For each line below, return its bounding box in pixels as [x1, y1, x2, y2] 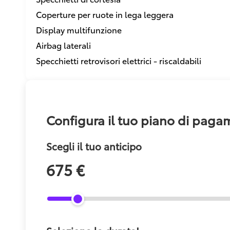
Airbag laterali [36, 39, 91, 51]
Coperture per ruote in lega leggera [36, 8, 174, 20]
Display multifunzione [36, 23, 122, 35]
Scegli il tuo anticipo [46, 139, 142, 154]
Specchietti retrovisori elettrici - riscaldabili [36, 54, 201, 66]
